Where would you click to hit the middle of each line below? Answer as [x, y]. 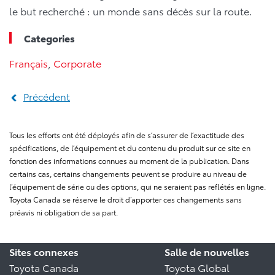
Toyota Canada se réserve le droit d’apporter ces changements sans [126, 199]
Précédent [47, 96]
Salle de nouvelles [207, 252]
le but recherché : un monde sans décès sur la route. [131, 11]
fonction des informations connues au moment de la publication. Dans [129, 161]
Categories [49, 38]
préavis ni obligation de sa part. [64, 212]
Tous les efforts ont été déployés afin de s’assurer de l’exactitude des [127, 135]
